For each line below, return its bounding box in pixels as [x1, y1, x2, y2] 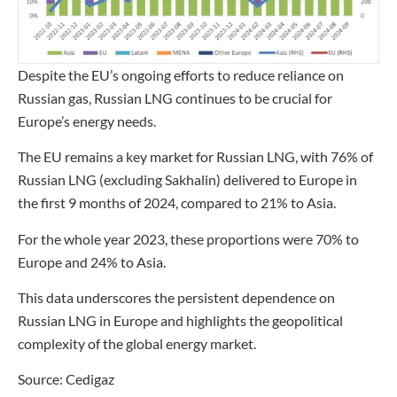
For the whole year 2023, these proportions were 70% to [18, 230, 359, 247]
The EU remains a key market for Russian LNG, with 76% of [18, 148, 373, 166]
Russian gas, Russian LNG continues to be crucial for [18, 89, 332, 106]
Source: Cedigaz [18, 370, 114, 388]
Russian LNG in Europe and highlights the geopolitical [18, 312, 343, 329]
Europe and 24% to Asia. [18, 253, 166, 270]
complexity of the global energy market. [18, 335, 256, 352]
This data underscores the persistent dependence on [18, 289, 335, 306]
